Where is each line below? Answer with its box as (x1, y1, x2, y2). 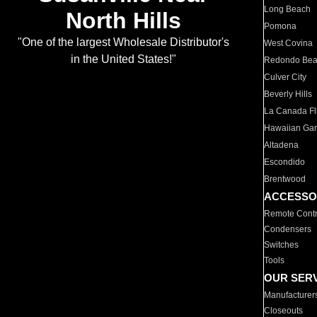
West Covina (264, 38, 313, 48)
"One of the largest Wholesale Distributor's (17, 36, 229, 49)
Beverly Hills (264, 89, 313, 99)
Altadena (264, 140, 299, 150)
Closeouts (264, 306, 304, 316)
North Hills (65, 8, 181, 34)
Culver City (264, 72, 307, 82)
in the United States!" (70, 53, 176, 66)
